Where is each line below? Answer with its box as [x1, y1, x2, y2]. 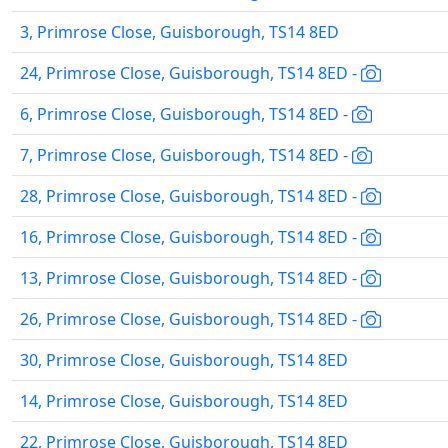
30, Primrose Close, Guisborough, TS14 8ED [20, 349, 348, 371]
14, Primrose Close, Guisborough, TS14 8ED [20, 390, 348, 412]
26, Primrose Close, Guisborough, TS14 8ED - [20, 308, 361, 330]
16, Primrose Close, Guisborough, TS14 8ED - [20, 226, 361, 248]
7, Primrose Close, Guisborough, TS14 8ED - [20, 144, 352, 166]
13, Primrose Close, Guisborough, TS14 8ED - [20, 267, 361, 289]
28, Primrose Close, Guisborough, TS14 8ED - [20, 185, 361, 207]
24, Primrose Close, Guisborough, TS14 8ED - [20, 62, 361, 84]
